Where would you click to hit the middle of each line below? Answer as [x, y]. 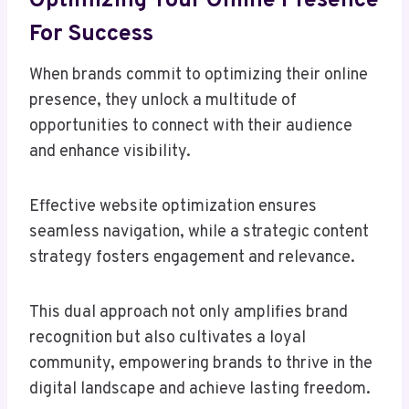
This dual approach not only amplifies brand [189, 313]
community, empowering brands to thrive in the [201, 364]
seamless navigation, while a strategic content [199, 233]
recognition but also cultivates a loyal [168, 339]
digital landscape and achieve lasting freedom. [200, 390]
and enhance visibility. [110, 152]
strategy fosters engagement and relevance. [192, 258]
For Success [91, 34]
